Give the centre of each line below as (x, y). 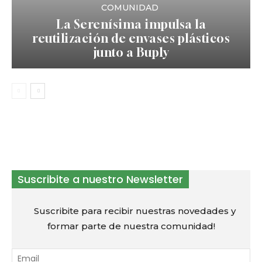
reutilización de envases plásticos (131, 39)
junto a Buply (131, 53)
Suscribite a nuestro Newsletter (100, 180)
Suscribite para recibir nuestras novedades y (131, 211)
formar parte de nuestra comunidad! (131, 226)
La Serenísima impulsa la (131, 25)
